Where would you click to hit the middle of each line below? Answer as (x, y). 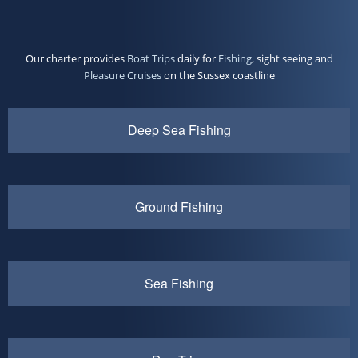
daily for (196, 58)
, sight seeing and (292, 58)
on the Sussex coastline (218, 75)
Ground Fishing (179, 206)
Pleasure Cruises (122, 75)
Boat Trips (151, 58)
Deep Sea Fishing (179, 129)
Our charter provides (76, 58)
